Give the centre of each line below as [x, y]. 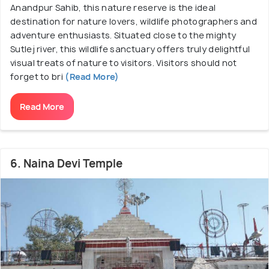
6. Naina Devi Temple [66, 163]
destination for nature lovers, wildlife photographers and [134, 21]
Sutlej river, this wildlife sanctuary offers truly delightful [130, 49]
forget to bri [37, 76]
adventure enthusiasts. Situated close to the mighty [123, 35]
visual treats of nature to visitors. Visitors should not [124, 62]
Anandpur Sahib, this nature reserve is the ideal [113, 7]
